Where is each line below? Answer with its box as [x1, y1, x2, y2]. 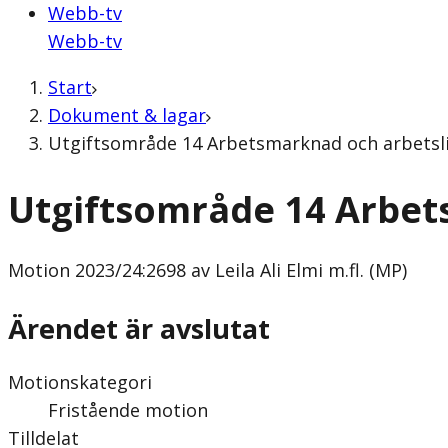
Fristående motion [48, 397, 208, 422]
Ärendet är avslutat [8, 309, 270, 347]
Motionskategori [8, 369, 152, 394]
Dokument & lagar [48, 103, 206, 127]
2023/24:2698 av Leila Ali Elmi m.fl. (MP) [70, 258, 407, 283]
